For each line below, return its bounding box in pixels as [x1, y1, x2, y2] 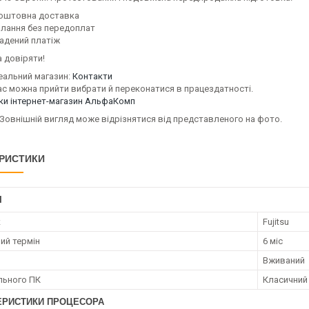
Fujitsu [263, 217, 289, 227]
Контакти [72, 71, 112, 81]
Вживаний [263, 255, 305, 266]
